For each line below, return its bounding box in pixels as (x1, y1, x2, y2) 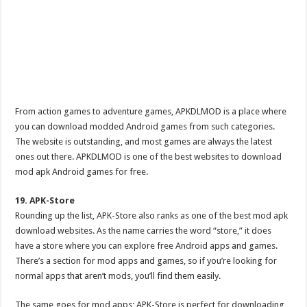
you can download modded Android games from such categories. (15, 121, 275, 132)
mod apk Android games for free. (15, 167, 149, 177)
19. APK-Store (15, 195, 75, 206)
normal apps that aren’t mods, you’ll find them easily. (15, 271, 221, 281)
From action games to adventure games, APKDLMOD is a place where (15, 106, 287, 116)
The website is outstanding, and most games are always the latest (15, 136, 273, 147)
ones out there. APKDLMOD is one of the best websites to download (15, 151, 282, 162)
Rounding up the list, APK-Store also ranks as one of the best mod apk (15, 210, 288, 221)
